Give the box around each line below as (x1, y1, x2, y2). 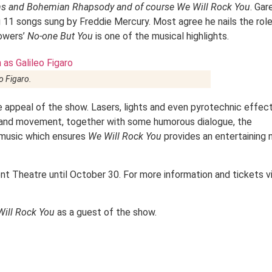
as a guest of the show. (55, 206, 157, 218)
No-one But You (27, 30, 93, 42)
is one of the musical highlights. (93, 30, 229, 42)
